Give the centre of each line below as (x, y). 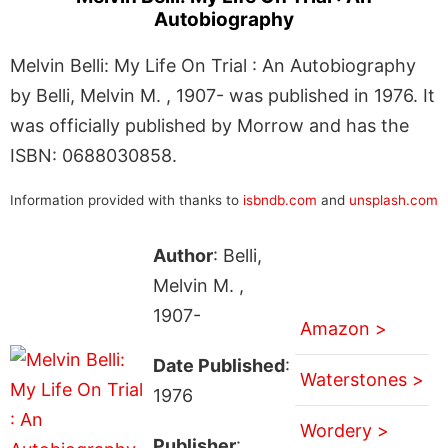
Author (182, 255)
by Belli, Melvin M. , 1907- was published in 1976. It (222, 95)
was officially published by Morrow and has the (209, 125)
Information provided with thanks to (126, 199)
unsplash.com (393, 199)
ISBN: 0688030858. (93, 155)
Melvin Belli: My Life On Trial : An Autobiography (213, 65)
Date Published (218, 365)
